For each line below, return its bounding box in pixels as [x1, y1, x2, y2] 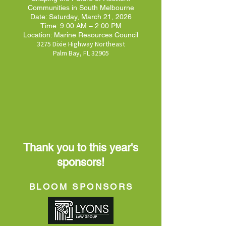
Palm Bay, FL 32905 [52, 48, 109, 58]
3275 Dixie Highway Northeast [36, 39, 125, 48]
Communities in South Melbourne [27, 3, 134, 12]
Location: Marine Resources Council [23, 30, 138, 39]
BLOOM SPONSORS [29, 181, 134, 192]
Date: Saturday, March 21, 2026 [30, 12, 132, 21]
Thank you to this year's [23, 141, 138, 154]
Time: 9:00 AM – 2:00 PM [40, 21, 122, 30]
